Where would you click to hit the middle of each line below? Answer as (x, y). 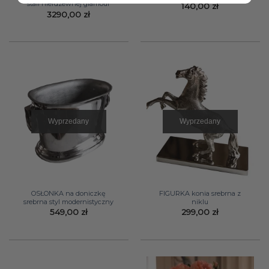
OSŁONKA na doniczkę (69, 193)
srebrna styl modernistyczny (69, 201)
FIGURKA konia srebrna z (200, 193)
